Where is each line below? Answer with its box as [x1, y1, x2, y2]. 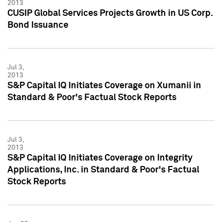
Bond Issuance [7, 20, 68, 30]
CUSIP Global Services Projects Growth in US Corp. [7, 8, 213, 18]
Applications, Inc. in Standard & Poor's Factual [7, 165, 199, 174]
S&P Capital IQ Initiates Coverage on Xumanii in [7, 81, 201, 90]
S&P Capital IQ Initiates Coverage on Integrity [7, 153, 193, 163]
